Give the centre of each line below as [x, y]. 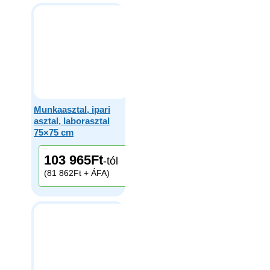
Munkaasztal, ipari [72, 110]
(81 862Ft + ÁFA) [77, 173]
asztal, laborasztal [72, 121]
